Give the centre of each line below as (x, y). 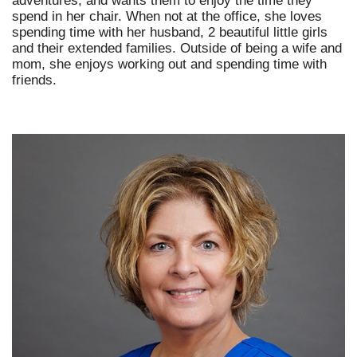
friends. (34, 80)
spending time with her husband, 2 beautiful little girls (170, 33)
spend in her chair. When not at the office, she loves (167, 17)
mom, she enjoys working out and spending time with (169, 65)
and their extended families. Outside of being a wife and (177, 49)
